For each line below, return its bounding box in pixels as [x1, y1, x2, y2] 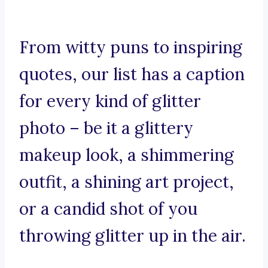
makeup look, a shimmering [19, 144, 234, 166]
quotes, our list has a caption [19, 63, 245, 86]
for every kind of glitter [19, 90, 201, 112]
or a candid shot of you [19, 198, 197, 220]
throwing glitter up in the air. [19, 225, 246, 247]
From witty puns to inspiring [19, 36, 242, 59]
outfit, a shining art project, [19, 171, 234, 193]
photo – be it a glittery [19, 117, 193, 139]
